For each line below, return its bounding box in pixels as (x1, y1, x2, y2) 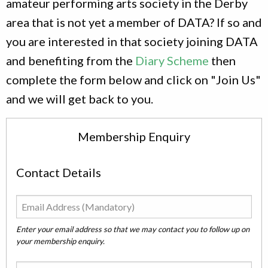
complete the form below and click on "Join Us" (6, 72, 261, 87)
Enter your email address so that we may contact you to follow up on (16, 224, 249, 234)
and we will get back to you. (6, 92, 153, 106)
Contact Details (16, 165, 101, 179)
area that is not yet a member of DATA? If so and (6, 15, 262, 29)
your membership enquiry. (16, 236, 105, 246)
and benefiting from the (6, 53, 135, 68)
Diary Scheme (135, 53, 209, 68)
